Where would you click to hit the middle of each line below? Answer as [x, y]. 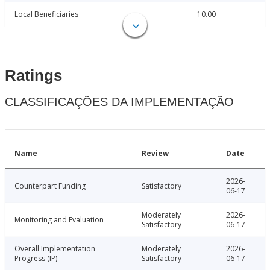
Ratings [33, 76]
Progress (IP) [36, 259]
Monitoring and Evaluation [59, 220]
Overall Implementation [55, 249]
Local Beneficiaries [46, 14]
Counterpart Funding [50, 186]
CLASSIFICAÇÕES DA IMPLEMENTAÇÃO [119, 102]
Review [155, 154]
